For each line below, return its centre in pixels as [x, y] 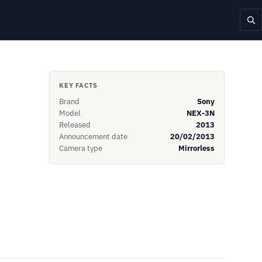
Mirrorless [196, 148]
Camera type [81, 148]
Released [75, 125]
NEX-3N [201, 113]
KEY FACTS [78, 85]
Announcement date [93, 137]
